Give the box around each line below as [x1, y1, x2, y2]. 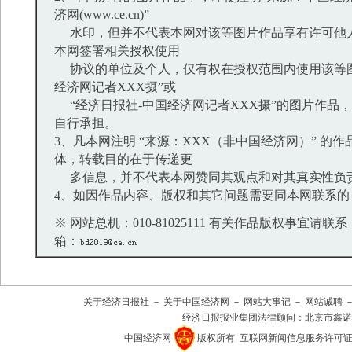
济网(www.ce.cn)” [54, 8, 149, 21]
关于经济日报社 [83, 296, 149, 307]
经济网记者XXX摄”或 [54, 80, 176, 93]
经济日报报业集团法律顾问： [182, 312, 305, 323]
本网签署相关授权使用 [54, 44, 180, 57]
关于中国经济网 [163, 296, 229, 307]
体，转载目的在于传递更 [54, 152, 192, 166]
